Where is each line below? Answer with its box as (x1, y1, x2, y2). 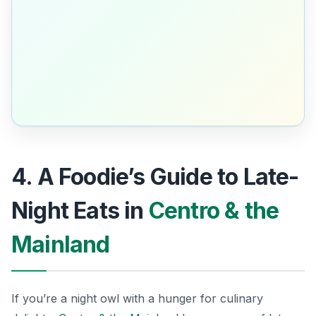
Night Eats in (11, 196, 149, 224)
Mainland (11, 230, 110, 258)
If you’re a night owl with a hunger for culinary (11, 291, 263, 305)
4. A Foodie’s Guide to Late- (11, 162, 299, 190)
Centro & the (148, 196, 279, 224)
